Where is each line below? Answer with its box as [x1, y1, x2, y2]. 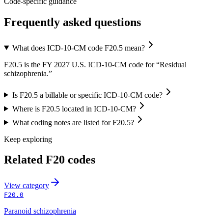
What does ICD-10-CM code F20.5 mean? [12, 43, 145, 52]
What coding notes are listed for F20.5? [12, 118, 134, 127]
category [23, 181, 49, 190]
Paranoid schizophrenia [4, 207, 76, 216]
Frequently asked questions [4, 15, 141, 28]
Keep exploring [4, 135, 52, 143]
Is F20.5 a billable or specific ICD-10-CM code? [12, 90, 163, 99]
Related [4, 153, 46, 166]
